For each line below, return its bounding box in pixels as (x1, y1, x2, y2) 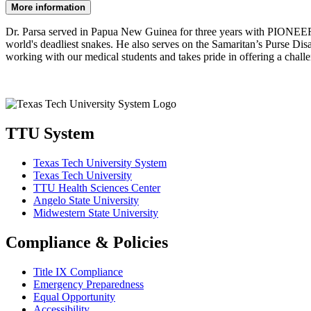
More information (11, 2, 85, 13)
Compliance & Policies (6, 233, 168, 252)
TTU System (6, 124, 94, 143)
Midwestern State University (33, 207, 158, 219)
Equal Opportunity (33, 290, 115, 303)
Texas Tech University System (33, 157, 167, 169)
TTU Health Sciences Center (33, 182, 160, 194)
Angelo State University (33, 194, 139, 207)
